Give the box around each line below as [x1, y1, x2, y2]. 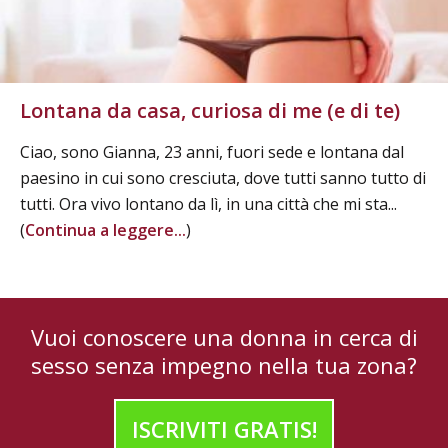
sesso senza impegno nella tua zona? [31, 350, 417, 381]
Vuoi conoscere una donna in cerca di [30, 322, 418, 353]
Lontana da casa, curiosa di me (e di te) [20, 97, 400, 125]
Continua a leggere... [25, 219, 186, 242]
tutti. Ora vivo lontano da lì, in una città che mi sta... [20, 193, 397, 216]
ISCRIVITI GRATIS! [131, 414, 317, 445]
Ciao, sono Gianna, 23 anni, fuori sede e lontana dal [20, 141, 404, 164]
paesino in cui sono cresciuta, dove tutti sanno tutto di [20, 167, 426, 190]
